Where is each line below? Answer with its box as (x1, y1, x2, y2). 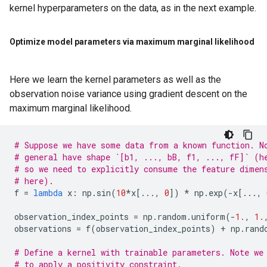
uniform (191, 211, 225, 222)
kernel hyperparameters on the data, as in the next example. (10, 2, 256, 14)
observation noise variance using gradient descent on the (10, 88, 247, 100)
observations (14, 223, 72, 234)
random (157, 211, 187, 222)
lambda (33, 187, 63, 198)
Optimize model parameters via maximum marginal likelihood (10, 37, 254, 46)
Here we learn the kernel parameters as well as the (10, 74, 221, 85)
